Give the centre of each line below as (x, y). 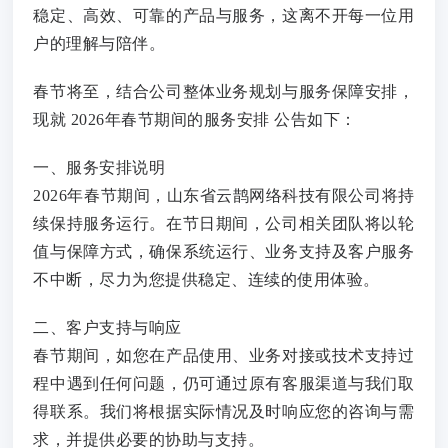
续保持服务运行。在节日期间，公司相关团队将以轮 (224, 223)
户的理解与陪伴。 (99, 43)
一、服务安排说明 (99, 167)
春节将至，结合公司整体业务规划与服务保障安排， (224, 91)
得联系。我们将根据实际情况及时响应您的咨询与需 (224, 411)
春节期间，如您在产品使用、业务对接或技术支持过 (224, 355)
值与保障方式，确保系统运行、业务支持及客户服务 (224, 251)
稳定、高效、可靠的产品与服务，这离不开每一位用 (224, 15)
